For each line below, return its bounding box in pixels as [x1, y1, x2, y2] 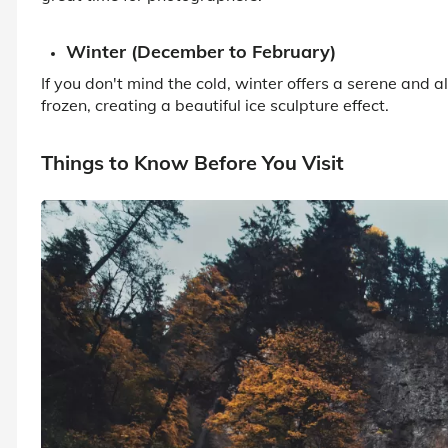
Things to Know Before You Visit [41, 149, 344, 175]
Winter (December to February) [66, 39, 336, 63]
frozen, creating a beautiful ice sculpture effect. [41, 94, 389, 115]
